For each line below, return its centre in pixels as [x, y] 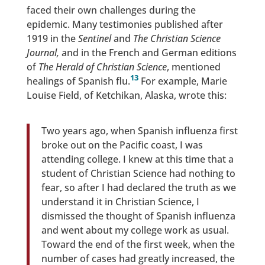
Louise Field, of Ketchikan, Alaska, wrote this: [126, 95]
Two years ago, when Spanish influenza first [139, 130]
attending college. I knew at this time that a [137, 159]
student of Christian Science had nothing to [138, 173]
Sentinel [94, 38]
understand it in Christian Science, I [120, 201]
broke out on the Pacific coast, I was [122, 145]
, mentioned [193, 67]
